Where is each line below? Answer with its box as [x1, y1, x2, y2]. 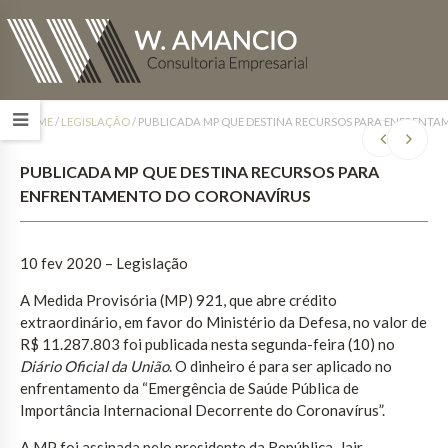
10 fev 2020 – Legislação [20, 253, 188, 272]
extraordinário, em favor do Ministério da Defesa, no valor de [20, 312, 427, 331]
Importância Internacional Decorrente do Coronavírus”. [20, 400, 385, 419]
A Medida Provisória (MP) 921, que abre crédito [20, 290, 337, 309]
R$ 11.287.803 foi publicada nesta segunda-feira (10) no [20, 334, 395, 353]
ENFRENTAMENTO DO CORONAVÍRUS [20, 185, 311, 205]
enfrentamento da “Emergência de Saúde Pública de [20, 378, 359, 397]
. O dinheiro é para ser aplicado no [169, 356, 392, 375]
